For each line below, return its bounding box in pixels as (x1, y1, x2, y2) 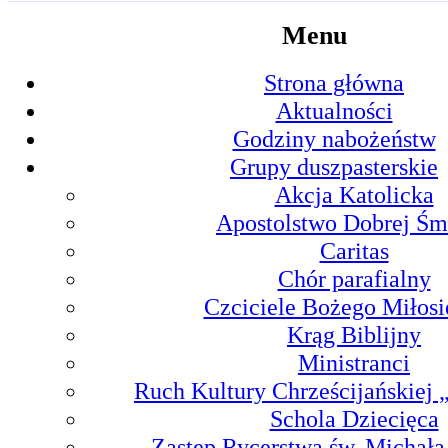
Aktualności (275, 97, 393, 125)
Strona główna (264, 69, 404, 97)
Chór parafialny (277, 265, 431, 293)
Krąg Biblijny (287, 321, 421, 349)
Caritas (319, 237, 389, 265)
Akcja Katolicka (274, 181, 434, 209)
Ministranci (298, 349, 410, 377)
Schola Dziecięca (269, 405, 439, 433)
